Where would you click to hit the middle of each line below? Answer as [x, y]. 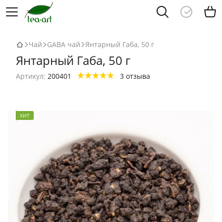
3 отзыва [135, 76]
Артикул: [31, 76]
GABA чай [64, 44]
